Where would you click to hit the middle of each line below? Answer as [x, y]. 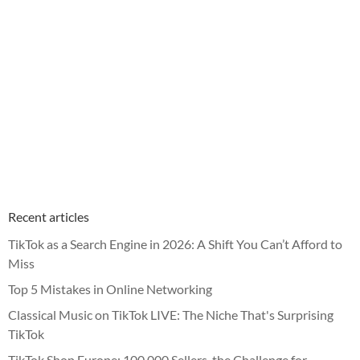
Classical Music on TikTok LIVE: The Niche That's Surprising [171, 314]
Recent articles [49, 216]
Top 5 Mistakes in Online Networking [110, 288]
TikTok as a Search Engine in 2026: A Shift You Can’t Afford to [175, 243]
